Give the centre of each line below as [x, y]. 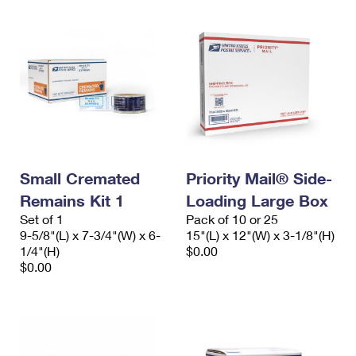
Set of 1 [42, 219]
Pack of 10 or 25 [232, 219]
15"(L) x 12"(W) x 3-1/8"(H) [260, 235]
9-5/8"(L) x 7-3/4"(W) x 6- [90, 235]
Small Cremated [80, 178]
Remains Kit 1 [72, 201]
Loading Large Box [257, 201]
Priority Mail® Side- [259, 178]
